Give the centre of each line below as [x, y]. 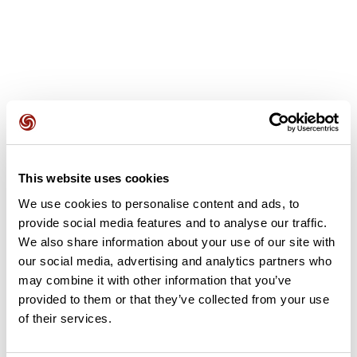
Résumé [35, 334]
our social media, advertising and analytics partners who [175, 261]
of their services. [65, 318]
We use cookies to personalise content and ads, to [159, 203]
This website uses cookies [94, 178]
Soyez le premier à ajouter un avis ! [178, 190]
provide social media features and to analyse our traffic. [173, 222]
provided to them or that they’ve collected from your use [174, 299]
